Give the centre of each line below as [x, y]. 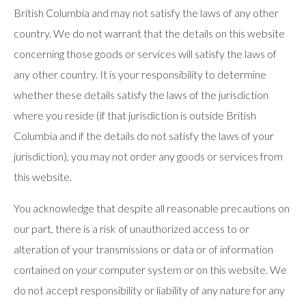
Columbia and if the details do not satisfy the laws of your [144, 136]
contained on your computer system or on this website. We [150, 269]
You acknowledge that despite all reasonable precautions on [152, 208]
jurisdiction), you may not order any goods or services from [148, 156]
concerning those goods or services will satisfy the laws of [145, 54]
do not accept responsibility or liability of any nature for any [149, 290]
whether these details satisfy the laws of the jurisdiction [141, 95]
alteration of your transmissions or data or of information [143, 249]
